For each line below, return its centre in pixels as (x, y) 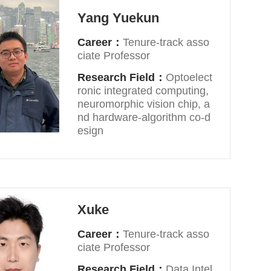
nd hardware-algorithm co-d (144, 117)
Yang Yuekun (119, 18)
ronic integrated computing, (143, 91)
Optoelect (189, 77)
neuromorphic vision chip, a (144, 104)
